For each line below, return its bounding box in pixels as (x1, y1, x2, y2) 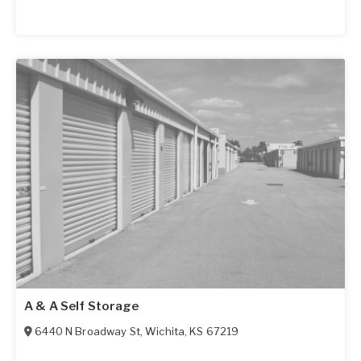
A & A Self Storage (24, 299, 139, 314)
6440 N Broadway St (35, 325, 140, 338)
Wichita (145, 325, 185, 338)
